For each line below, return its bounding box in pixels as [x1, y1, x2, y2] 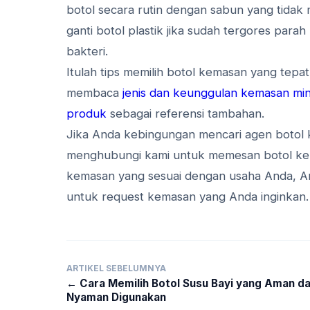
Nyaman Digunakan [66, 290, 166, 304]
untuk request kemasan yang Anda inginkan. [66, 189, 309, 203]
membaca [66, 85, 122, 100]
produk [66, 106, 107, 120]
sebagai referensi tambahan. [107, 106, 264, 120]
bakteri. [66, 44, 108, 58]
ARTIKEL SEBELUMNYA [66, 262, 166, 273]
